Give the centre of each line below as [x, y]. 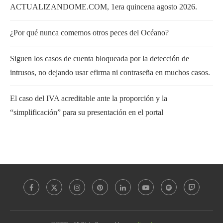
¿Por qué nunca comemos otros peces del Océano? [89, 33]
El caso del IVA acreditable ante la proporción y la [89, 99]
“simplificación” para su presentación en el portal [87, 112]
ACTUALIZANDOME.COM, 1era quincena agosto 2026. [104, 7]
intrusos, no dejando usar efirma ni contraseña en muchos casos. [110, 73]
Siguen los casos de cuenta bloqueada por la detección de [100, 59]
